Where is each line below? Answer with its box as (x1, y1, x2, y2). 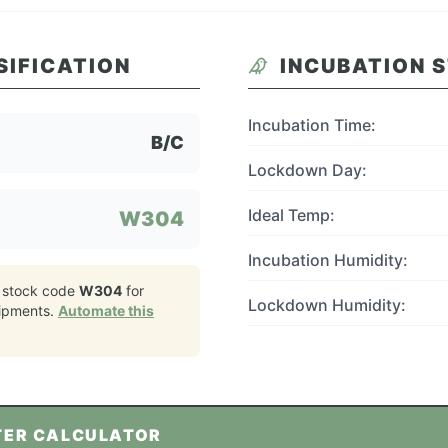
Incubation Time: (248, 115, 376, 135)
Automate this (58, 302, 154, 319)
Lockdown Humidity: (248, 295, 406, 315)
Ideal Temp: (248, 205, 335, 225)
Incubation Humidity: (248, 250, 408, 270)
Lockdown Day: (248, 160, 367, 180)
